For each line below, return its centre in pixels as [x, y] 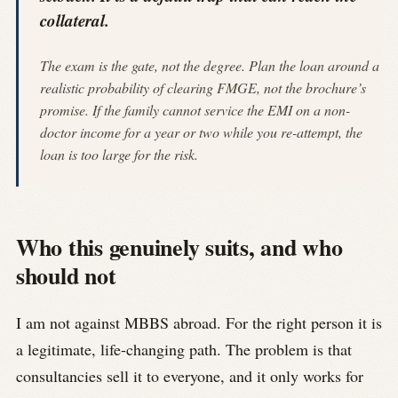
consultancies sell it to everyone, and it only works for [190, 376]
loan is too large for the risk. [119, 154]
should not [66, 275]
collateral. [75, 20]
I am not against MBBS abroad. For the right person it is [199, 323]
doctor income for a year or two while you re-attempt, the [201, 131]
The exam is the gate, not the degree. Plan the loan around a [210, 65]
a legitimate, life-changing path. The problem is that [184, 350]
